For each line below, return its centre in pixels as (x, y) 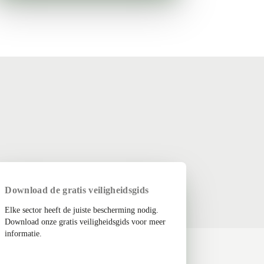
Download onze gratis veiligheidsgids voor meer (85, 222)
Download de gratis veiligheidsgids (77, 190)
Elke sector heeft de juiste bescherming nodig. (82, 210)
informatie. (24, 234)
